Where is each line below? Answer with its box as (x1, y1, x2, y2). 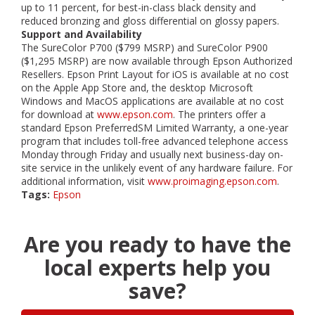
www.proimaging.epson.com (148, 174, 277, 188)
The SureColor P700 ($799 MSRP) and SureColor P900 (21, 41, 268, 54)
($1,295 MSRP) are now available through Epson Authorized (21, 54, 292, 67)
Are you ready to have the (24, 230, 291, 259)
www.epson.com (97, 108, 173, 121)
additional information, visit (21, 174, 148, 188)
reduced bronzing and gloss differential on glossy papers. (21, 14, 279, 27)
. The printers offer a (173, 108, 266, 121)
